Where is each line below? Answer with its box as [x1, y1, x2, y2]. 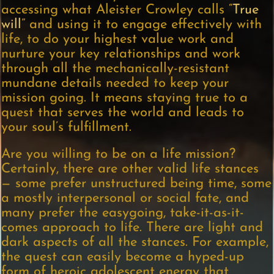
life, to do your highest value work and [1, 32, 234, 47]
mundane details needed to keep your [1, 76, 229, 91]
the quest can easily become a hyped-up [1, 250, 245, 265]
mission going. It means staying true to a [1, 91, 248, 106]
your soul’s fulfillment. [1, 120, 132, 135]
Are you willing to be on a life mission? [1, 147, 236, 162]
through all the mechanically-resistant [1, 62, 230, 76]
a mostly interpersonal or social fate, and [1, 191, 250, 206]
